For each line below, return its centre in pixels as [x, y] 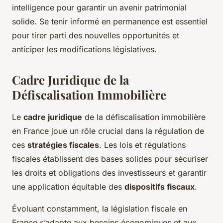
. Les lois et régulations [142, 145]
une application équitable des [68, 187]
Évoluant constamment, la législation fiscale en [100, 209]
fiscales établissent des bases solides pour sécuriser [110, 159]
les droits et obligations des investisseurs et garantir [109, 173]
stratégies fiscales [63, 145]
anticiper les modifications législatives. [84, 50]
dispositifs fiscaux [160, 187]
